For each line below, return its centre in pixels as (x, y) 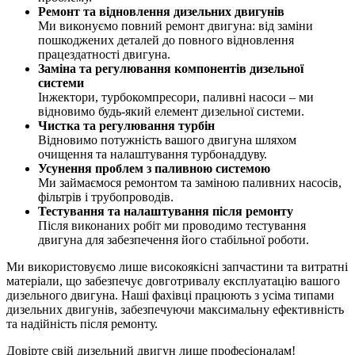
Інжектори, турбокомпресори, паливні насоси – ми (176, 97)
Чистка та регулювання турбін (126, 125)
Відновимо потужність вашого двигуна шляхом (167, 139)
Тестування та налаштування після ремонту (166, 211)
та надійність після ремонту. (82, 323)
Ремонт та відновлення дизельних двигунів (161, 11)
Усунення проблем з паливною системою (154, 168)
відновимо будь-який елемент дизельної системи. (171, 111)
